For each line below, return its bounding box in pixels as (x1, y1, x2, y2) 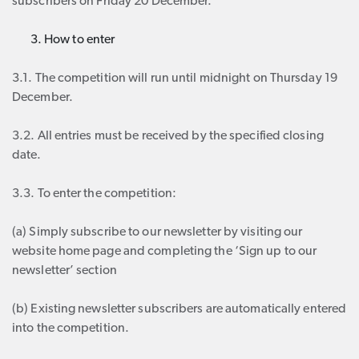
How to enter (44, 34, 115, 46)
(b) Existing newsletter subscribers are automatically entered (12, 303, 347, 316)
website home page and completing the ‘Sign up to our (12, 245, 317, 258)
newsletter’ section (12, 264, 117, 277)
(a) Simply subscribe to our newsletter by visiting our (12, 226, 303, 239)
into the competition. (12, 322, 130, 335)
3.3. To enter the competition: (12, 188, 176, 200)
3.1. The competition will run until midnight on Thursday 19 (12, 72, 337, 85)
